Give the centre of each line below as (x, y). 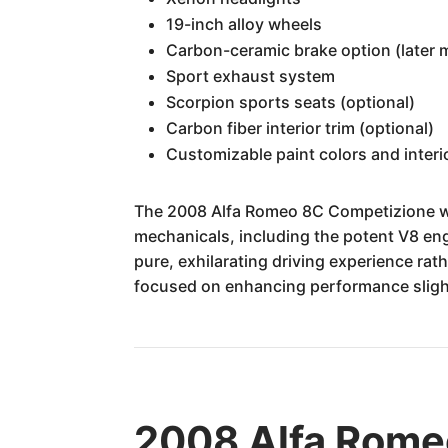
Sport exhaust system (251, 76)
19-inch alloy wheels (244, 24)
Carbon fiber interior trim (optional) (300, 128)
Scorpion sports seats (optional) (291, 102)
